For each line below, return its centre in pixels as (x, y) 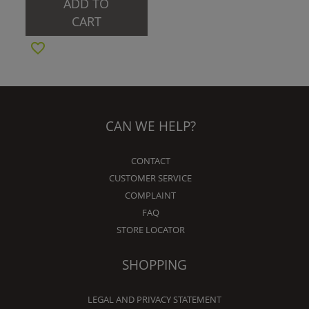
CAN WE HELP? (150, 126)
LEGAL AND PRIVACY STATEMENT (154, 300)
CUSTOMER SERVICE (150, 178)
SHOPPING (154, 265)
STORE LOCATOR (150, 230)
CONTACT (150, 161)
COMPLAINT (150, 196)
